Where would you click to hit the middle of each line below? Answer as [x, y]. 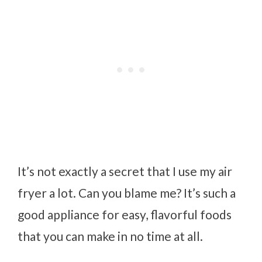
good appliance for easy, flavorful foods [125, 214]
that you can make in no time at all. [111, 236]
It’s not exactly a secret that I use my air [125, 171]
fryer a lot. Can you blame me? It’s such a [127, 192]
